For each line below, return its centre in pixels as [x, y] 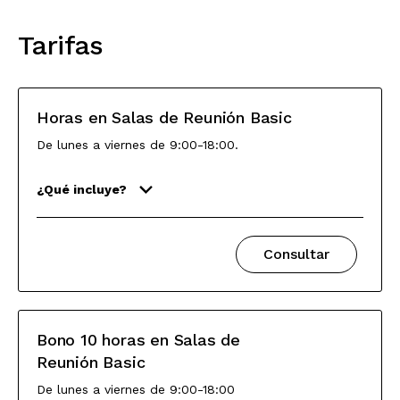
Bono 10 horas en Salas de [139, 340]
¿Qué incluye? [82, 189]
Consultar [296, 254]
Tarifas [61, 45]
